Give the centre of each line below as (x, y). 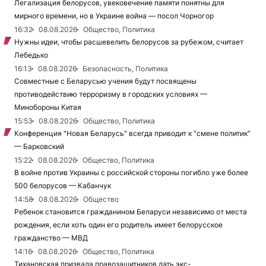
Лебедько (31, 55)
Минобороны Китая (48, 107)
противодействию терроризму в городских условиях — (111, 94)
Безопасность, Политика (125, 69)
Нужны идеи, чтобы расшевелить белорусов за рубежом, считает (129, 42)
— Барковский (39, 147)
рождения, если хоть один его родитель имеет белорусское (118, 225)
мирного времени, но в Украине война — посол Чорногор (114, 16)
